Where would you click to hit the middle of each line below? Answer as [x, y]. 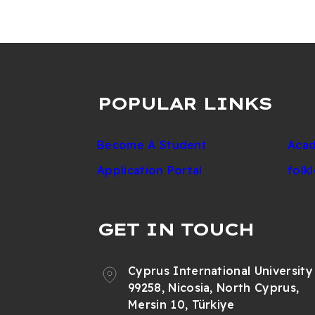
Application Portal [150, 170]
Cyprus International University [220, 270]
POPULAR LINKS [184, 103]
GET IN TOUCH [175, 229]
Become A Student [152, 144]
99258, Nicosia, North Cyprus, [214, 287]
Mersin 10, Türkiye [181, 304]
